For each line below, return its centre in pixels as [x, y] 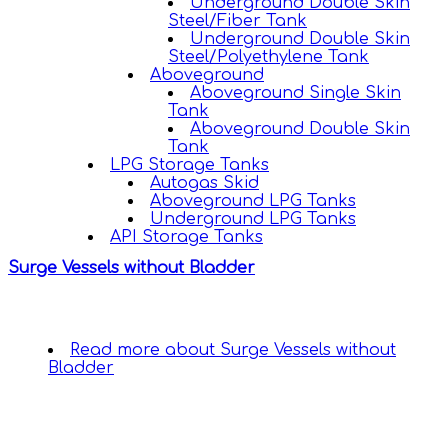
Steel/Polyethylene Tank [268, 57]
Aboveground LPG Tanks [253, 201]
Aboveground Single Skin [295, 93]
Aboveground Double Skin [300, 129]
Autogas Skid [204, 183]
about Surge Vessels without [278, 349]
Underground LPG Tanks [253, 219]
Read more [115, 349]
